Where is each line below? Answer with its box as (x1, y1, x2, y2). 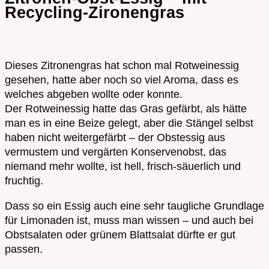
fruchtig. (5, 175, 43, 187)
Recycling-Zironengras (5, 3, 184, 22)
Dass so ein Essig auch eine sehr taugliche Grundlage (5, 200, 264, 213)
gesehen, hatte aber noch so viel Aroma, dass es (5, 74, 238, 86)
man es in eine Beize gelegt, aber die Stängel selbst (5, 117, 253, 130)
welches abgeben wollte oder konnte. (5, 88, 183, 101)
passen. (5, 243, 43, 256)
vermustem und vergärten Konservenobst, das (5, 146, 226, 159)
